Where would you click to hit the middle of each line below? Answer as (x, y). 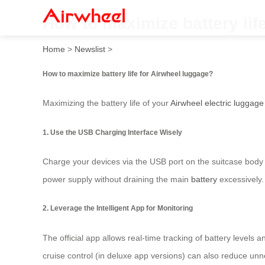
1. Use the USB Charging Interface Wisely (112, 132)
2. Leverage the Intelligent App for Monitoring (118, 208)
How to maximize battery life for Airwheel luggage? (128, 73)
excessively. (240, 180)
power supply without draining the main (117, 180)
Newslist (90, 49)
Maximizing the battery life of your (106, 103)
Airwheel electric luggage (217, 103)
